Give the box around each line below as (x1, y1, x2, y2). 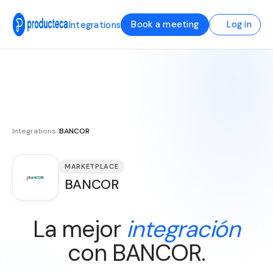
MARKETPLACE (65, 162, 119, 171)
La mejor (32, 214, 127, 244)
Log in (227, 18, 252, 30)
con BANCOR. (67, 238, 206, 268)
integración (126, 214, 241, 244)
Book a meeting (131, 18, 199, 30)
